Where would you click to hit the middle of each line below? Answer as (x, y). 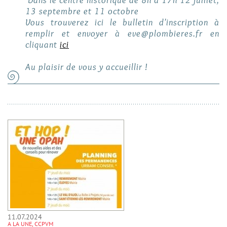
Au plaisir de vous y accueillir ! (88, 67)
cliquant (43, 45)
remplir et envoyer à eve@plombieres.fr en (122, 34)
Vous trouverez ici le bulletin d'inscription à (122, 23)
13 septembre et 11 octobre (82, 11)
